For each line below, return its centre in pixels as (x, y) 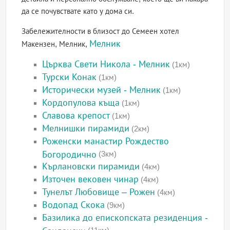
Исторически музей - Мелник (102, 90)
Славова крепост (76, 116)
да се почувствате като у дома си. (78, 11)
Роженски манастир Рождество (106, 141)
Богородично (70, 154)
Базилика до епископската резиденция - (125, 218)
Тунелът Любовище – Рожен (99, 192)
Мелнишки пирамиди (86, 129)
